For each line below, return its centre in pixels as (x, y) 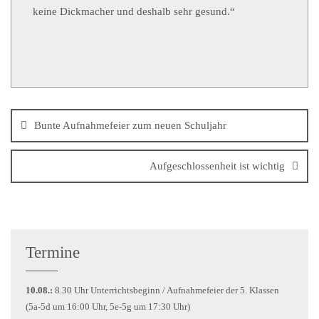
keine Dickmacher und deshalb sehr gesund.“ (134, 11)
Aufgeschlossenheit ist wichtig (217, 166)
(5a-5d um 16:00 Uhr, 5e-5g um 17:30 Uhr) (108, 307)
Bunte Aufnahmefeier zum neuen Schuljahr (130, 125)
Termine (53, 252)
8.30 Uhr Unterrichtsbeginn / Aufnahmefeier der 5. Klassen (166, 290)
